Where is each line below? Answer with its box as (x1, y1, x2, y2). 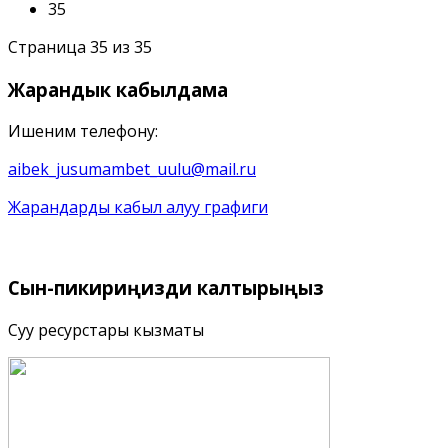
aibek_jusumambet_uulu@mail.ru (8, 158, 256, 181)
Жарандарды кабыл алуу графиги (8, 196, 268, 219)
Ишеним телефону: (8, 120, 162, 143)
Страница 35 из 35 (8, 35, 152, 58)
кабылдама (111, 76, 228, 102)
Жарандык (8, 76, 111, 102)
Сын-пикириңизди (8, 275, 192, 301)
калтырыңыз (192, 275, 324, 301)
